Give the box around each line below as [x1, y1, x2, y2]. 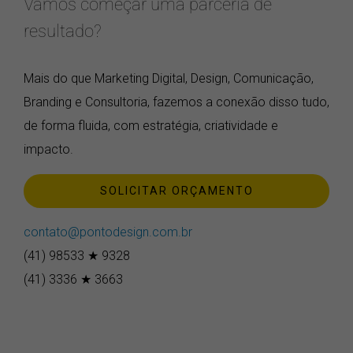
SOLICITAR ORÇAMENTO [99, 193, 254, 206]
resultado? [24, 28, 102, 50]
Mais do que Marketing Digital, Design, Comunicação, [24, 80, 314, 95]
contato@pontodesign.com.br [24, 233, 192, 249]
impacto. [24, 150, 73, 166]
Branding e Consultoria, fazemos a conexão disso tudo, [24, 103, 329, 119]
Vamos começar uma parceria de [24, 2, 272, 23]
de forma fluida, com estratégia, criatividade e [24, 127, 278, 143]
